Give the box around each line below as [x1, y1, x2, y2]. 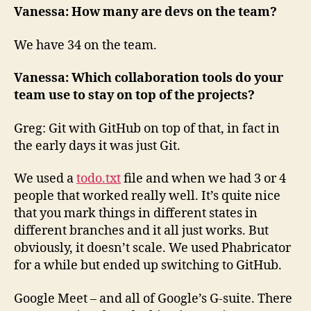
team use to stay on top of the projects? [14, 87, 255, 104]
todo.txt [76, 171, 121, 187]
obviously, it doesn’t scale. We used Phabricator [14, 240, 291, 257]
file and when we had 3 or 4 [121, 171, 286, 187]
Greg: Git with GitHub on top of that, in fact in [14, 120, 280, 137]
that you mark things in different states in [14, 205, 258, 222]
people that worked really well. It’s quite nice [14, 188, 280, 205]
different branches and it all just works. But [14, 223, 269, 239]
